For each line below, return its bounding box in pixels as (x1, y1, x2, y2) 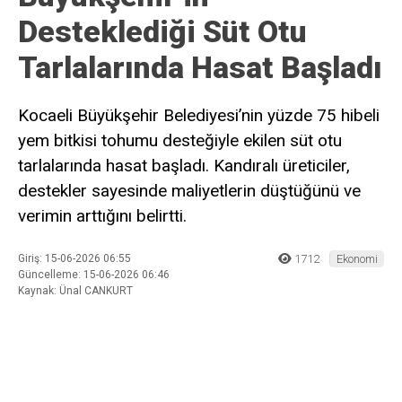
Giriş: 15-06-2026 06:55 (18, 252, 131, 266)
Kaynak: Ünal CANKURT (18, 284, 133, 298)
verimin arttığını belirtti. (18, 205, 187, 226)
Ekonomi (336, 252, 378, 267)
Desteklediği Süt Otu (18, 13, 307, 49)
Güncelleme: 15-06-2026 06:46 (18, 268, 170, 282)
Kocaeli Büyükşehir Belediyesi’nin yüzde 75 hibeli (18, 104, 380, 126)
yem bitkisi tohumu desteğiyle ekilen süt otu (18, 129, 342, 151)
